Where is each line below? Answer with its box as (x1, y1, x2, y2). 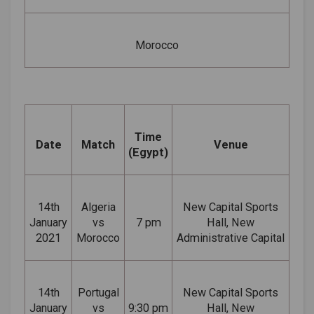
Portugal (77, 285, 119, 299)
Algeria (81, 200, 116, 214)
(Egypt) (128, 145, 168, 159)
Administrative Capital (177, 231, 285, 245)
